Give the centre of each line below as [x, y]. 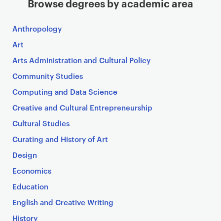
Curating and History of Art [60, 139]
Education [30, 186]
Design [25, 155]
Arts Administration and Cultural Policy [81, 60]
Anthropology [37, 28]
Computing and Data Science [65, 92]
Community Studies [48, 76]
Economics [32, 170]
